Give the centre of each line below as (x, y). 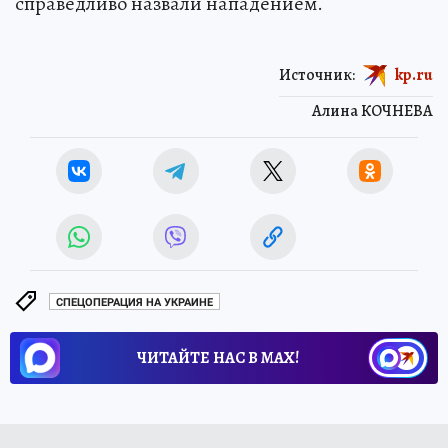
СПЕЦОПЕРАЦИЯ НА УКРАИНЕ (134, 302)
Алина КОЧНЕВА (372, 111)
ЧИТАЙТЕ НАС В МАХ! (218, 358)
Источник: (317, 74)
